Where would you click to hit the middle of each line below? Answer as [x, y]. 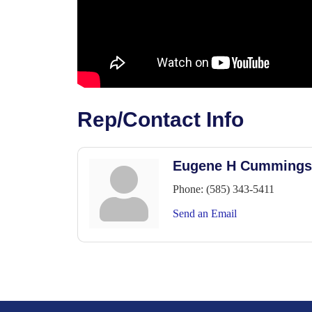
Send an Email [205, 214]
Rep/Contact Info [161, 120]
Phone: [188, 189]
